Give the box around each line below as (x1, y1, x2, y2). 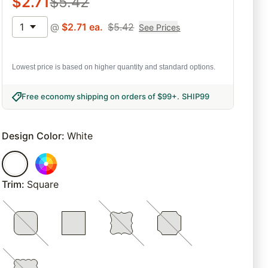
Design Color (2, 130, 62, 142)
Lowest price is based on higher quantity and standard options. (12, 63, 216, 72)
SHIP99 (182, 92, 210, 102)
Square (27, 178, 59, 191)
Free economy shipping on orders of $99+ (22, 92, 178, 102)
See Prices (139, 22, 181, 32)
